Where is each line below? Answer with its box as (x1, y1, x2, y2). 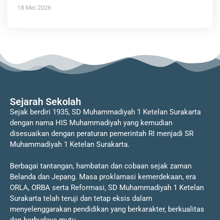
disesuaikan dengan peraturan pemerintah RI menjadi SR (10, 129, 193, 138)
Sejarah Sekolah (10, 96, 81, 108)
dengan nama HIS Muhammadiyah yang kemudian (10, 118, 172, 128)
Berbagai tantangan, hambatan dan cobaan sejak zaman (10, 162, 192, 171)
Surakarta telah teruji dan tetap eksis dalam (10, 194, 152, 203)
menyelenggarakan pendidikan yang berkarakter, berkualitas (10, 205, 204, 214)
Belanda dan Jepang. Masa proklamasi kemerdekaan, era (10, 172, 196, 182)
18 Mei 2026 (17, 4, 51, 12)
